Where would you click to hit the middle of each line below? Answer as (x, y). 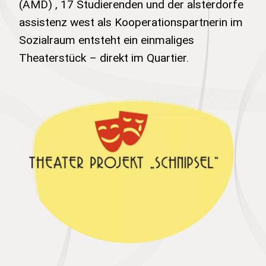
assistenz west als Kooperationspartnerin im (131, 22)
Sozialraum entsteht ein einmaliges (107, 40)
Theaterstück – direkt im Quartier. (104, 58)
